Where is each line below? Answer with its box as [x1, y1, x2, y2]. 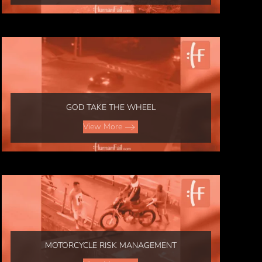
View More [83, 120, 123, 132]
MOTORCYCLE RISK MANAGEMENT [44, 239, 177, 251]
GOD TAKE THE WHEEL [65, 101, 156, 113]
